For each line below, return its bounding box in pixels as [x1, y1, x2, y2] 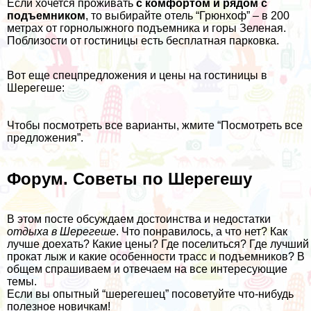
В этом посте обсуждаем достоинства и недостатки [7, 213, 271, 226]
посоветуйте [171, 288, 235, 301]
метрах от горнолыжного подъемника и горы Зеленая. [7, 22, 286, 34]
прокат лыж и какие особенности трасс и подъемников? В [7, 251, 305, 263]
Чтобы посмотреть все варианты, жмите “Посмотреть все [7, 119, 303, 131]
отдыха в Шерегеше [7, 226, 116, 238]
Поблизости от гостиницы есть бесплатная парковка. [7, 34, 279, 47]
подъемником [7, 9, 85, 22]
